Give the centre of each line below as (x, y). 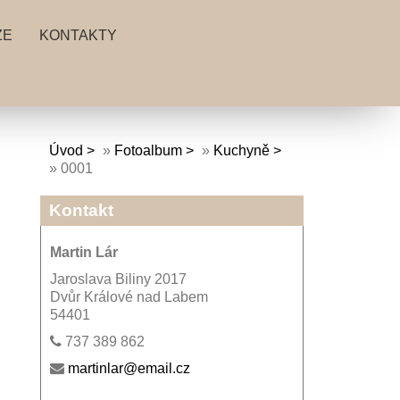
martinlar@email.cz (129, 368)
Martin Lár (83, 252)
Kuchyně (241, 150)
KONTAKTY (78, 35)
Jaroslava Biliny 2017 (118, 279)
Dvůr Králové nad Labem (129, 297)
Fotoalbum (148, 150)
